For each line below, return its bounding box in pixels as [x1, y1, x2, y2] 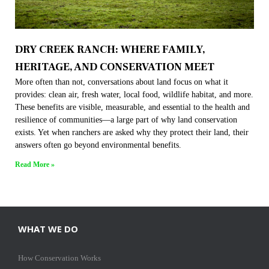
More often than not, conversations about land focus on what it [15, 77, 228, 86]
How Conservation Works [18, 253, 101, 262]
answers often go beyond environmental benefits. [15, 141, 181, 150]
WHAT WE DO [18, 223, 78, 235]
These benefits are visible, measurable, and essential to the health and [15, 103, 250, 112]
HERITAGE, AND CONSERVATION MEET [15, 60, 214, 74]
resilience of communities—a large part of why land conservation [15, 115, 237, 124]
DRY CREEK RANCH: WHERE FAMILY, [15, 43, 205, 56]
